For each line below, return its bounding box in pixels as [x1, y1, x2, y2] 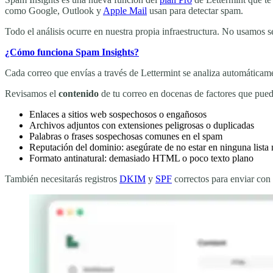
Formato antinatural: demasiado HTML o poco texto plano [29, 152, 253, 163]
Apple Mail [103, 5, 147, 16]
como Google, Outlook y [5, 5, 103, 16]
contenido [58, 88, 99, 99]
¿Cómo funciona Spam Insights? [5, 46, 139, 57]
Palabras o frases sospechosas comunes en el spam [29, 130, 222, 141]
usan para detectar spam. [147, 5, 243, 16]
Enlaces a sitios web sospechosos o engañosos [29, 108, 207, 119]
